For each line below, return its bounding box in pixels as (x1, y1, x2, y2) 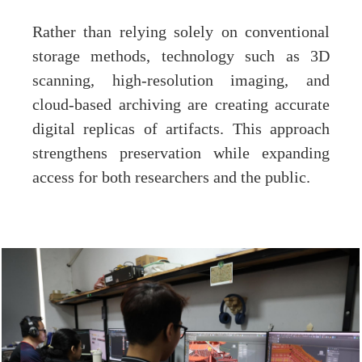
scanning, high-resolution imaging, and (32, 72, 330, 90)
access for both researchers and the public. (32, 169, 310, 187)
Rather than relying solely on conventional (32, 23, 330, 42)
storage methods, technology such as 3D (32, 48, 330, 66)
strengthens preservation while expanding (32, 145, 330, 163)
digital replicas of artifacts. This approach (32, 120, 330, 139)
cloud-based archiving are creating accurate (32, 96, 330, 115)
